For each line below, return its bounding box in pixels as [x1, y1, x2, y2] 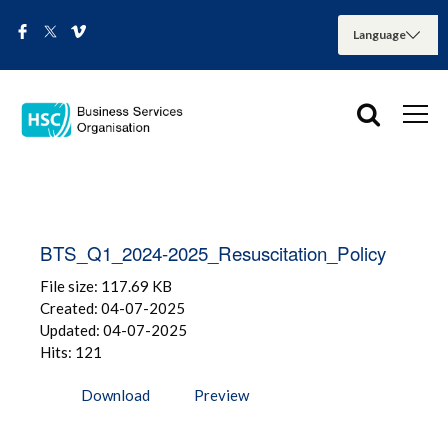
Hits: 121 [40, 342, 102, 361]
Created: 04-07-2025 [40, 298, 185, 317]
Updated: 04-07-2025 [40, 320, 187, 339]
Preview [194, 385, 249, 404]
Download [81, 385, 150, 404]
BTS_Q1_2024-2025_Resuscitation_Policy [40, 238, 386, 266]
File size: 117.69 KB [40, 276, 172, 295]
